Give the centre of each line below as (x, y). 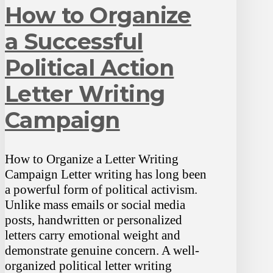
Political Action (90, 67)
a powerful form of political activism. (101, 189)
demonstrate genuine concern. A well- (102, 250)
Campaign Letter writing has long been (106, 174)
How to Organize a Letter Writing (92, 159)
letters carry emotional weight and (93, 235)
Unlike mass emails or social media (95, 204)
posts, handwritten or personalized (94, 220)
